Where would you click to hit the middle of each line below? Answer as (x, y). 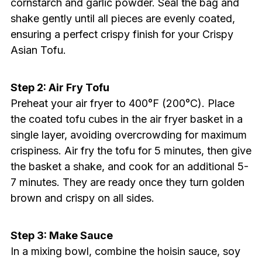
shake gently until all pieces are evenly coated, (123, 19)
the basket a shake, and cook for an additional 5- (129, 167)
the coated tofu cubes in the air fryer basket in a (126, 119)
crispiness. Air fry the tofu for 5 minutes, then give (131, 151)
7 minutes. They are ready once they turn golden (127, 182)
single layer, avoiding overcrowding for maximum (128, 135)
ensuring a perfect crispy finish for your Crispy (122, 35)
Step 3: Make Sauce (61, 236)
